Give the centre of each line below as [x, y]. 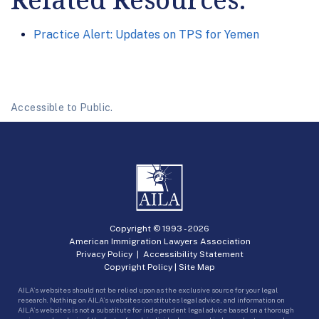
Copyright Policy [138, 267]
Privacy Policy [104, 254]
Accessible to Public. [62, 108]
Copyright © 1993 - [149, 228]
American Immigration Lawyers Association [159, 241]
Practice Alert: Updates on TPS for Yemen [146, 35]
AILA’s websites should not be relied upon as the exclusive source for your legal [148, 289]
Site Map [197, 267]
